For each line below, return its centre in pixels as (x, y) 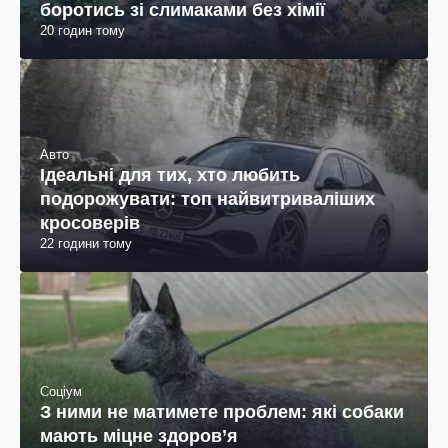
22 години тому (86, 244)
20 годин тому (82, 31)
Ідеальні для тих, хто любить (170, 175)
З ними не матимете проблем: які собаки (222, 412)
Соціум (61, 392)
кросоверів (90, 223)
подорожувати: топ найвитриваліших (207, 199)
